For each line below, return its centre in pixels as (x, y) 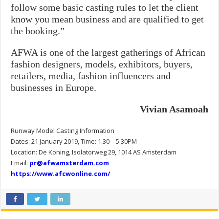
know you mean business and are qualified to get (108, 19)
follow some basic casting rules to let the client (105, 7)
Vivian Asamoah (174, 109)
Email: (20, 163)
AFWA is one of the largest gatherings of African (108, 52)
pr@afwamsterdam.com (69, 163)
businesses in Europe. (54, 87)
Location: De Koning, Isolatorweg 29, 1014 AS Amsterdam (94, 152)
